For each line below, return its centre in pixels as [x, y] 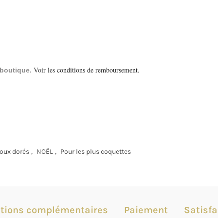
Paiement [146, 210]
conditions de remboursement [97, 70]
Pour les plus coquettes [96, 152]
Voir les [45, 70]
